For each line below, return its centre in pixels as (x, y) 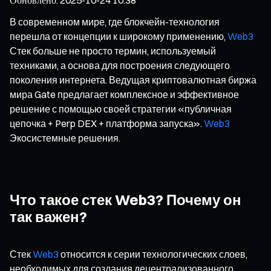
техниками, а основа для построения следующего (120, 65)
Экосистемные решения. (65, 138)
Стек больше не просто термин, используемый (113, 51)
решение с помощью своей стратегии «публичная (121, 109)
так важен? (48, 216)
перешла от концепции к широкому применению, (119, 36)
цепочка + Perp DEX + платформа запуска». (107, 123)
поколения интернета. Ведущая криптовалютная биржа (133, 80)
